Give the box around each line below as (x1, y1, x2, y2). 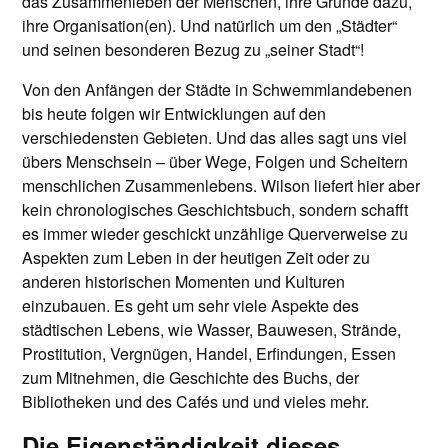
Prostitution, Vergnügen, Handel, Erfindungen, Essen (22, 341, 397, 365)
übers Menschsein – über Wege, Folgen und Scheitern (22, 149, 409, 173)
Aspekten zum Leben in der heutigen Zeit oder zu (22, 245, 371, 269)
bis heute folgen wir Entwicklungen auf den (22, 101, 327, 125)
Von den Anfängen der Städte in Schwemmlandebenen (22, 77, 413, 101)
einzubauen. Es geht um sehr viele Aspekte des (22, 293, 360, 317)
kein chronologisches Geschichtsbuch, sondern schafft (22, 197, 409, 221)
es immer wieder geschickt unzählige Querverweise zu (22, 221, 409, 245)
